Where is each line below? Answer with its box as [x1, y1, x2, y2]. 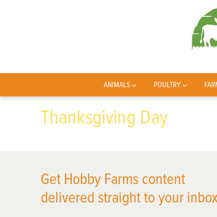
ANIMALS [103, 80, 130, 90]
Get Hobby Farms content [41, 170, 185, 189]
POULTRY [154, 80, 181, 90]
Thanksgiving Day [41, 106, 168, 129]
